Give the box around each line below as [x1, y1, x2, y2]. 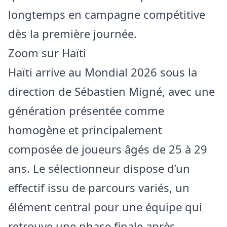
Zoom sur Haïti [8, 45, 86, 61]
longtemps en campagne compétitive [8, 7, 205, 22]
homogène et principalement [8, 122, 162, 138]
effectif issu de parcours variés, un [8, 180, 190, 196]
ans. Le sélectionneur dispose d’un [8, 161, 190, 176]
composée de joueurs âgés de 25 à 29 [8, 141, 207, 157]
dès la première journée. [8, 26, 137, 42]
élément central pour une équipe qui [8, 199, 202, 215]
